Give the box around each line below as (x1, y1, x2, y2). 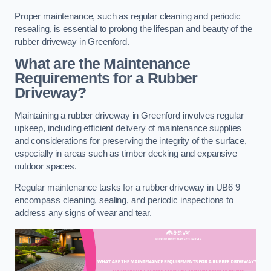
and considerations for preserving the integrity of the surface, (15, 135, 247, 146)
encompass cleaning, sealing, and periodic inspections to (15, 195, 233, 206)
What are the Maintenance (15, 56, 191, 73)
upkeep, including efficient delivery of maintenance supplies (15, 123, 242, 133)
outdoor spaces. (15, 161, 77, 171)
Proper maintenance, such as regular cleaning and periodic (15, 11, 241, 21)
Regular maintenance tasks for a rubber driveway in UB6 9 (15, 183, 240, 193)
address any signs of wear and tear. (15, 208, 152, 218)
